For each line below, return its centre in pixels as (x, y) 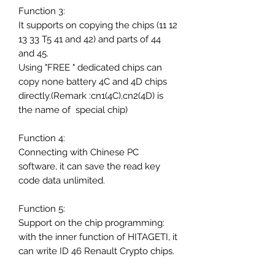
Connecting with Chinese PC (79, 152)
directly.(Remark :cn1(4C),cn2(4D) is (91, 95)
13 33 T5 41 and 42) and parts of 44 (90, 39)
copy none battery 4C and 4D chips (93, 81)
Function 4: (42, 138)
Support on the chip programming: (91, 223)
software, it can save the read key (89, 166)
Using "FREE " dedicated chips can (90, 67)
